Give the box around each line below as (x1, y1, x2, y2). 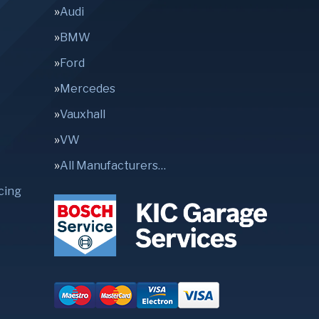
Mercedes (60, 82, 115, 95)
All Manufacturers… (60, 159, 166, 172)
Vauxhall (60, 108, 105, 121)
